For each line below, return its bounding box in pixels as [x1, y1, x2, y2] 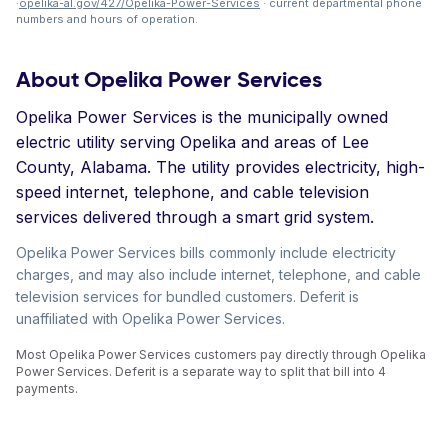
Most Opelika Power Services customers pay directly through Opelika [16, 347, 426, 362]
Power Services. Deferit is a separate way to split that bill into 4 [16, 364, 386, 379]
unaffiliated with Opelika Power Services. [16, 310, 285, 327]
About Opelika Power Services [16, 66, 322, 93]
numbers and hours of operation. [16, 12, 198, 26]
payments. [16, 381, 78, 396]
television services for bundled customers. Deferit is [16, 288, 359, 305]
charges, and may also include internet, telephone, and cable [16, 266, 421, 283]
